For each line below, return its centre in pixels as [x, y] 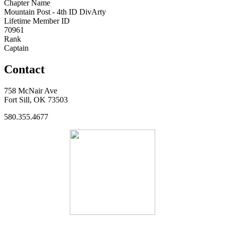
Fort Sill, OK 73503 [36, 99]
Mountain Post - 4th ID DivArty [55, 12]
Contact [24, 69]
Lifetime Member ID [37, 21]
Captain [16, 48]
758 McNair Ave [31, 90]
